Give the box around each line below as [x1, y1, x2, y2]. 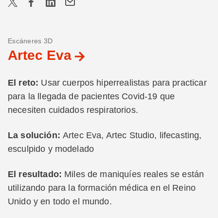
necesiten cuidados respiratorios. [8, 105, 138, 115]
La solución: [8, 130, 63, 140]
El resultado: [8, 169, 65, 179]
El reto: [8, 78, 39, 88]
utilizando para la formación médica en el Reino [8, 183, 196, 193]
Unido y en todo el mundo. [8, 197, 112, 206]
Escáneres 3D [8, 37, 53, 45]
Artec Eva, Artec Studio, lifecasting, [62, 130, 202, 140]
